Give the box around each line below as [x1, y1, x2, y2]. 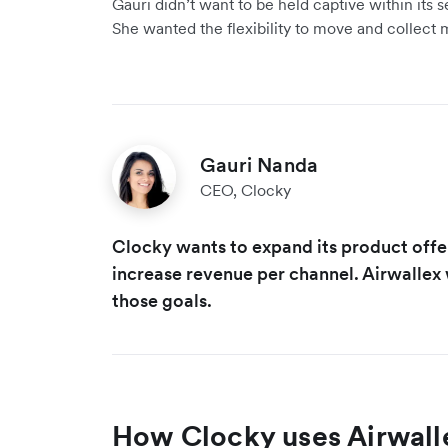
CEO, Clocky [200, 179, 291, 200]
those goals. [112, 289, 212, 313]
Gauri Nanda [200, 151, 319, 178]
